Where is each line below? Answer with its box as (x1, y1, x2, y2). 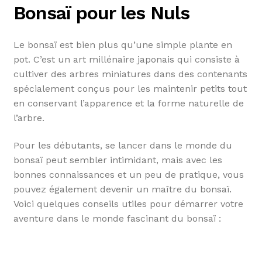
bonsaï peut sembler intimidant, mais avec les (13, 154, 222, 166)
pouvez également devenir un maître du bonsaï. (13, 184, 232, 195)
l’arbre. (13, 112, 44, 123)
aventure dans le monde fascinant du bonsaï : (13, 213, 221, 225)
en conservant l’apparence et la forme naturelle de (13, 97, 244, 109)
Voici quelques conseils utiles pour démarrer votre (13, 198, 243, 210)
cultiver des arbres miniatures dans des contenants (13, 68, 247, 80)
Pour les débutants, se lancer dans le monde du (13, 140, 232, 151)
